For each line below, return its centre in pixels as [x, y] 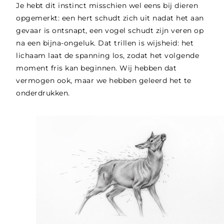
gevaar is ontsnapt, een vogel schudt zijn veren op [110, 31]
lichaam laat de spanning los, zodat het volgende [108, 56]
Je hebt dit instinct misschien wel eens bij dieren [107, 6]
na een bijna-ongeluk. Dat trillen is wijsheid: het [105, 43]
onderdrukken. [43, 93]
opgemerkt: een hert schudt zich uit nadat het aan [110, 18]
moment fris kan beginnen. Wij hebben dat [96, 68]
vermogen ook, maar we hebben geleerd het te [104, 81]
